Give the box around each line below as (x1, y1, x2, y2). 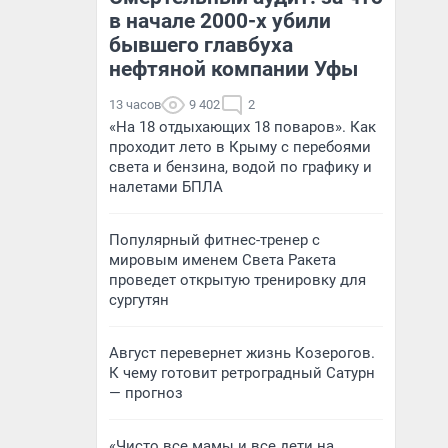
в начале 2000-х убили (109, 9, 331, 33)
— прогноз (109, 384, 183, 402)
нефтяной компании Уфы (109, 57, 358, 81)
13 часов (109, 97, 161, 112)
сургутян (109, 291, 169, 309)
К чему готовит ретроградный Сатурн (109, 364, 375, 382)
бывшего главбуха (109, 33, 293, 57)
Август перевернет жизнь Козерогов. (109, 344, 375, 362)
